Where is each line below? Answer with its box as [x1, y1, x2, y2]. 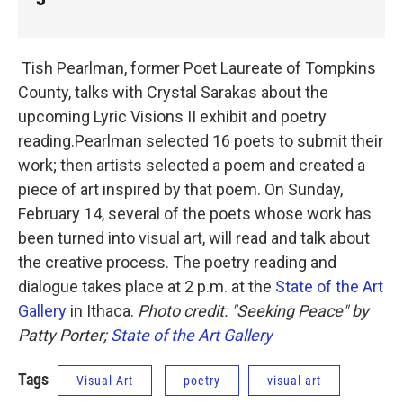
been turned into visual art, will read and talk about [18, 228, 370, 247]
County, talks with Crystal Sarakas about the [18, 82, 328, 102]
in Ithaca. [67, 300, 138, 320]
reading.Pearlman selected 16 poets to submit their [18, 130, 383, 150]
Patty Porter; [18, 325, 111, 345]
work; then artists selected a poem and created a [18, 155, 365, 175]
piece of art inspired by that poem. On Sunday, [18, 179, 343, 199]
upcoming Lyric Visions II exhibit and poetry [18, 106, 327, 126]
